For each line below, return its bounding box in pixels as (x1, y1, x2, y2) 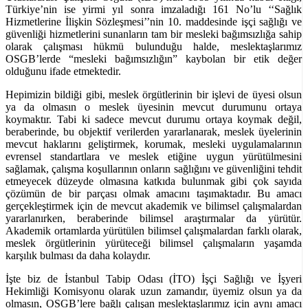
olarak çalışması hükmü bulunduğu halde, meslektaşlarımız (5, 40, 302, 52)
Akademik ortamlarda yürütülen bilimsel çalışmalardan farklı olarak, (5, 224, 302, 236)
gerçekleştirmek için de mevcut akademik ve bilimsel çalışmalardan (5, 199, 302, 212)
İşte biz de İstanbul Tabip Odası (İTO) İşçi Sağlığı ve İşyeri (5, 272, 302, 285)
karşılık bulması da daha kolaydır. (5, 249, 151, 261)
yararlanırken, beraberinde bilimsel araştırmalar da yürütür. (5, 212, 302, 224)
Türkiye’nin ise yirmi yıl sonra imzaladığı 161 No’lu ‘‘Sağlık (5, 3, 302, 15)
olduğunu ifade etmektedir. (5, 65, 121, 77)
